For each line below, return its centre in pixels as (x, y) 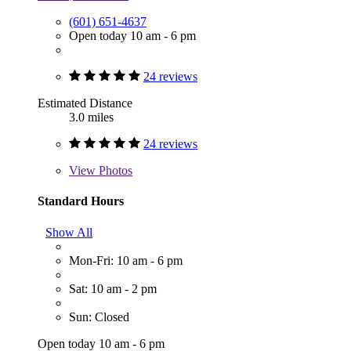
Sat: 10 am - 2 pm (113, 288)
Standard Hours (81, 201)
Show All (69, 232)
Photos (114, 171)
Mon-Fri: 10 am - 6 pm (126, 260)
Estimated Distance (85, 103)
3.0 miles (91, 118)
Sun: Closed (99, 317)
